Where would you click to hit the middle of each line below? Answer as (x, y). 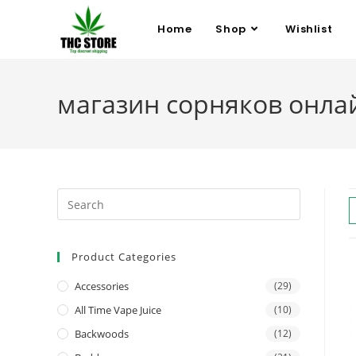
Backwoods (102, 334)
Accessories (102, 286)
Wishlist (309, 29)
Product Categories (124, 257)
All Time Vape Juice (118, 310)
